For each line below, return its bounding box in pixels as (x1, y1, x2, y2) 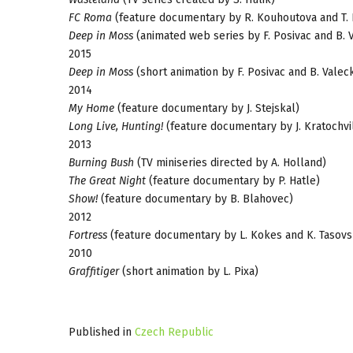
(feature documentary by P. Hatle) (146, 173, 320, 188)
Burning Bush (69, 155, 134, 169)
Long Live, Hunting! (69, 119, 163, 133)
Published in (69, 325, 132, 339)
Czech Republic (135, 325, 214, 339)
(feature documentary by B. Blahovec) (98, 191, 293, 206)
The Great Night (69, 173, 146, 188)
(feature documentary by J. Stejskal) (114, 101, 299, 115)
